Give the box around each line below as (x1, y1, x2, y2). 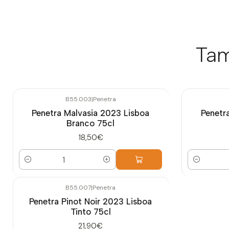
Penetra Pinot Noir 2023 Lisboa (29, 196, 152, 207)
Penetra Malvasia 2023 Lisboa (32, 107, 149, 118)
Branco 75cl (66, 118, 114, 128)
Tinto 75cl (70, 207, 111, 217)
